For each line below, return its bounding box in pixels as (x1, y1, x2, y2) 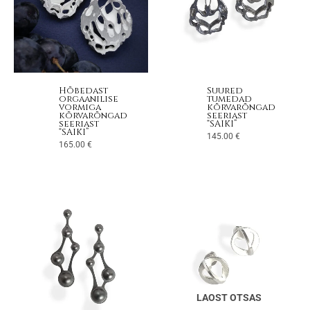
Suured (207, 84, 243, 97)
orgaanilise (59, 93, 118, 105)
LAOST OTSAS (197, 291, 262, 303)
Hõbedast (59, 84, 108, 97)
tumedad (207, 93, 252, 105)
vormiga (59, 101, 101, 113)
